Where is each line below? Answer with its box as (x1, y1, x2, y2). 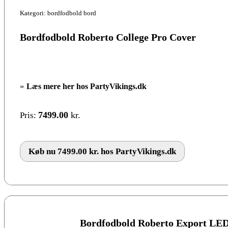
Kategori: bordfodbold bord (20, 9, 96, 17)
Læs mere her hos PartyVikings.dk (26, 81, 147, 91)
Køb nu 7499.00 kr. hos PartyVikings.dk (28, 146, 176, 156)
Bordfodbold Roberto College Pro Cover (20, 31, 196, 43)
